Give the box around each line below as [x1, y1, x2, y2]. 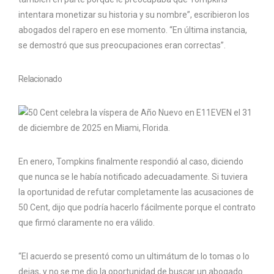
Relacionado [18, 73, 62, 84]
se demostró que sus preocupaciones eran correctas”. [18, 40, 226, 50]
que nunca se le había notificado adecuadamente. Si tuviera [18, 171, 248, 182]
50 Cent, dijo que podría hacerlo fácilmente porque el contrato [18, 202, 256, 212]
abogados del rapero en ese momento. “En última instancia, [18, 24, 247, 35]
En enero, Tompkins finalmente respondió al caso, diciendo [18, 156, 243, 166]
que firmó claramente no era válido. [18, 217, 155, 228]
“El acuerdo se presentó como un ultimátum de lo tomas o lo [18, 251, 250, 261]
